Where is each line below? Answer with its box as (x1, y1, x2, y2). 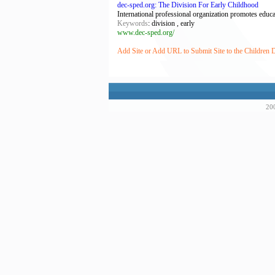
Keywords (117, 19, 148, 28)
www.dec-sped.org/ (117, 28, 174, 37)
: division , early (148, 19, 195, 28)
